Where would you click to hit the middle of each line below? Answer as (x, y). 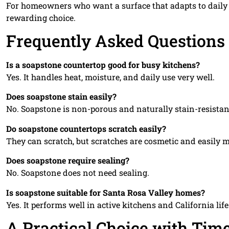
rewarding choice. (41, 17)
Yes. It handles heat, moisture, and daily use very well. (110, 77)
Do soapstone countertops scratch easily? (86, 128)
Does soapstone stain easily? (61, 97)
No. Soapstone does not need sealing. (78, 173)
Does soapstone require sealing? (68, 161)
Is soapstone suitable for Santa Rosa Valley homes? (106, 192)
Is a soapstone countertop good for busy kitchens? (103, 64)
